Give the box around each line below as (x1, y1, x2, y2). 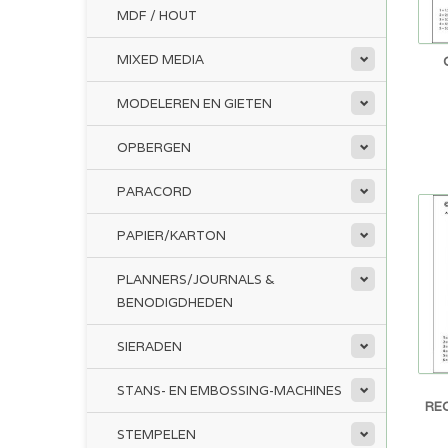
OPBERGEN (117, 139, 191, 156)
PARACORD (117, 183, 192, 200)
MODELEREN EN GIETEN (117, 95, 272, 112)
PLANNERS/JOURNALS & (117, 271, 275, 288)
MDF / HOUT (117, 7, 197, 24)
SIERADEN (117, 338, 182, 355)
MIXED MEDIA (117, 51, 204, 68)
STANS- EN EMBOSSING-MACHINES (117, 382, 342, 399)
